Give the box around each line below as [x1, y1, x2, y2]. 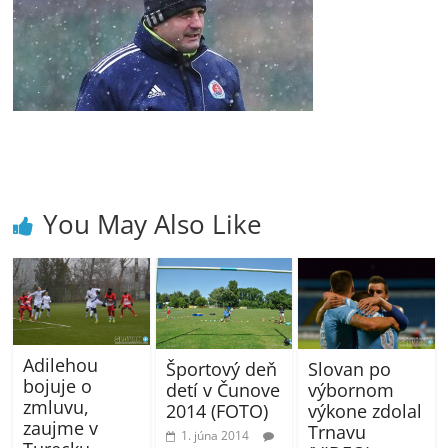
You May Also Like [43, 205, 263, 242]
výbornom [307, 377, 394, 402]
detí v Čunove [165, 378, 280, 403]
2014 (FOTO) [165, 399, 268, 424]
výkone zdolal [307, 398, 422, 423]
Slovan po [307, 356, 391, 381]
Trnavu [307, 419, 366, 444]
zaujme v [23, 415, 99, 440]
